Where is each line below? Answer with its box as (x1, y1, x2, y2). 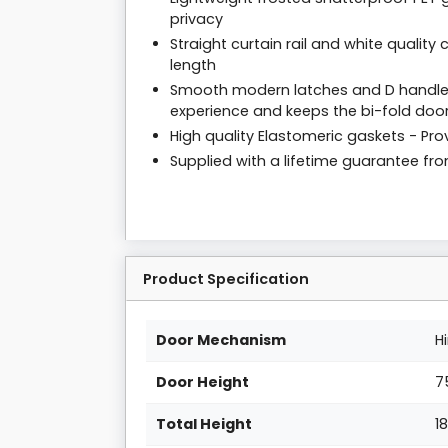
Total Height (156, 414, 253, 435)
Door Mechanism (156, 330, 287, 351)
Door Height (156, 372, 250, 393)
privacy (170, 9, 223, 30)
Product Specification (143, 269, 309, 290)
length (170, 55, 216, 76)
